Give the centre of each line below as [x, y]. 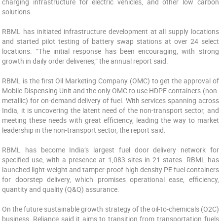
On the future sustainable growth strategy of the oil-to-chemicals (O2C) [110, 209]
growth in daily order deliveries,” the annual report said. [85, 61]
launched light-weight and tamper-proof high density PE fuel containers [110, 169]
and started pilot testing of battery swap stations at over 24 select [110, 41]
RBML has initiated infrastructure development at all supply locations [110, 31]
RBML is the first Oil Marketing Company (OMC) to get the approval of [110, 81]
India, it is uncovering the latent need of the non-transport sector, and [110, 110]
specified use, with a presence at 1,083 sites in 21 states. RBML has [110, 160]
